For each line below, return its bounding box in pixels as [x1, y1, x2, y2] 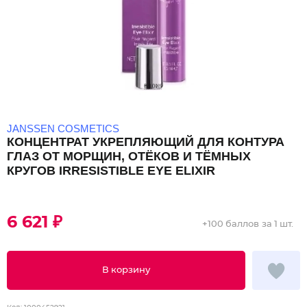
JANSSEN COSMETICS [7, 123, 119, 134]
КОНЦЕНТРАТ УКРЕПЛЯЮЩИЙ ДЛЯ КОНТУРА [7, 135, 284, 149]
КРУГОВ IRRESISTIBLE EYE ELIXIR [7, 164, 215, 177]
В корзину [102, 266, 151, 275]
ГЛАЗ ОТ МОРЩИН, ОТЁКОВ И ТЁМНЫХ [7, 149, 251, 163]
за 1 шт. [262, 220, 293, 229]
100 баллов [208, 220, 259, 229]
